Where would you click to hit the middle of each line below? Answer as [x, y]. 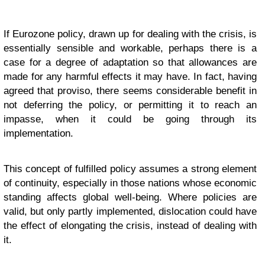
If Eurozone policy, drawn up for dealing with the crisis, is [130, 34]
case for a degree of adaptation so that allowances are [130, 62]
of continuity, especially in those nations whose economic [130, 183]
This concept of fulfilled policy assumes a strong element [130, 169]
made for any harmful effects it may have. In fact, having [130, 77]
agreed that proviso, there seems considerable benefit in [130, 91]
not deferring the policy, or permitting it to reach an [130, 105]
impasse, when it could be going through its [130, 119]
